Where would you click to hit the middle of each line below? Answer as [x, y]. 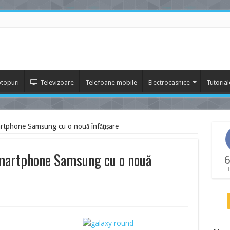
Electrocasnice [169, 82]
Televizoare [57, 82]
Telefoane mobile [111, 82]
